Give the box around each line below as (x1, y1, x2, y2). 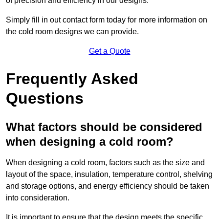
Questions (6, 89, 84, 108)
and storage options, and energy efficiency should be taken (6, 182, 209, 191)
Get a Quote (88, 47, 131, 56)
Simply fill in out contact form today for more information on (6, 16, 207, 24)
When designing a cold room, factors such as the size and (6, 158, 205, 167)
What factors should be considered (6, 120, 202, 134)
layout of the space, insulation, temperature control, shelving (6, 170, 213, 179)
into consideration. (6, 194, 69, 202)
